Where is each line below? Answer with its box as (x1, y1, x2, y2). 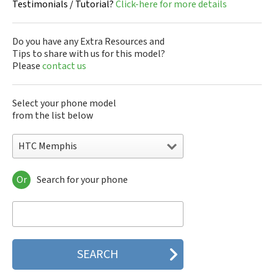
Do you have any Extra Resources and (12, 35, 165, 48)
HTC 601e (13, 248, 53, 261)
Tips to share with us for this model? (12, 47, 165, 61)
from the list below (12, 109, 94, 122)
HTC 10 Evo (13, 199, 60, 212)
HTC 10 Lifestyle (13, 211, 81, 224)
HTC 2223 (13, 223, 53, 237)
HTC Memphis (18, 139, 77, 153)
